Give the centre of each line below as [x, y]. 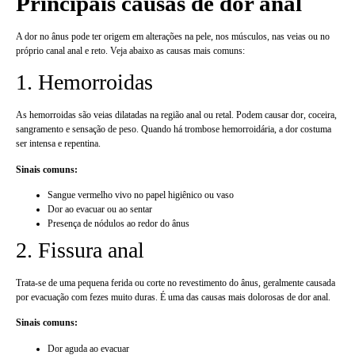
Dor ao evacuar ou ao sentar [100, 209]
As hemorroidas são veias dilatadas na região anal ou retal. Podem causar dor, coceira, [176, 115]
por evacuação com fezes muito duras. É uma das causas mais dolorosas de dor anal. [173, 297]
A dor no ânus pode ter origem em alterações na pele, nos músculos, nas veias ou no [173, 36]
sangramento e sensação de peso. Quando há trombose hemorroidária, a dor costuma [174, 130]
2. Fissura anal [80, 250]
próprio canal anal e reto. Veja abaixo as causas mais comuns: [130, 50]
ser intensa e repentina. [58, 144]
